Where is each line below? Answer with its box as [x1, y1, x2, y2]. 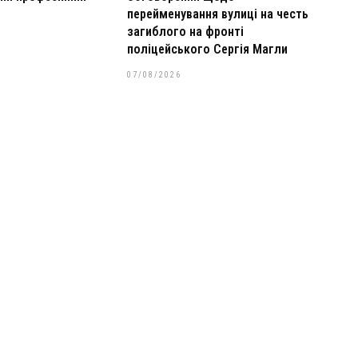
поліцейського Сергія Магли [126, 42, 288, 57]
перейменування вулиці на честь [126, 6, 308, 22]
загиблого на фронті [126, 24, 244, 39]
